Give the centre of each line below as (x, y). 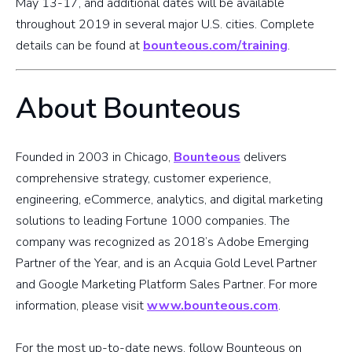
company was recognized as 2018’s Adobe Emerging (162, 242)
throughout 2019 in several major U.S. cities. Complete (165, 25)
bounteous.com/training (215, 46)
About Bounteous (128, 109)
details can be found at (79, 46)
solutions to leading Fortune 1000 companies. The (153, 221)
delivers (264, 158)
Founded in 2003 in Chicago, (95, 158)
